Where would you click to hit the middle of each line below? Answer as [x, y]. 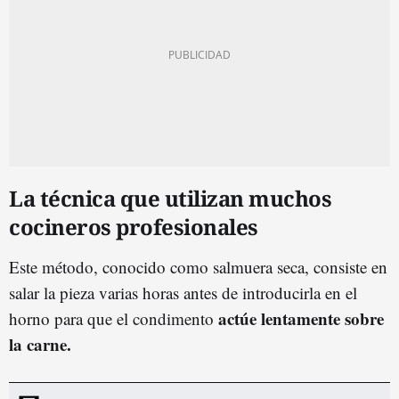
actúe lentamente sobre [301, 318]
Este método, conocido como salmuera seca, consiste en [198, 266]
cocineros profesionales [134, 226]
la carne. [40, 344]
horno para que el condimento [114, 318]
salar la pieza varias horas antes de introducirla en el [183, 292]
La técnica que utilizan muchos [170, 198]
